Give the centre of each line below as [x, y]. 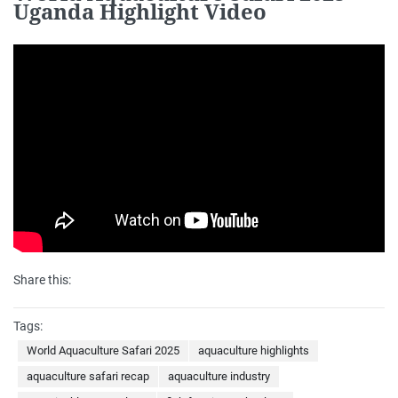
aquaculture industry [219, 376]
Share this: [42, 279]
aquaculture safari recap [88, 376]
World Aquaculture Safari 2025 [103, 350]
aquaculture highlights [254, 350]
